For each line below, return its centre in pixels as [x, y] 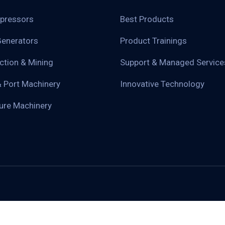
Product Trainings [153, 41]
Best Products [147, 19]
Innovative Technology [162, 84]
